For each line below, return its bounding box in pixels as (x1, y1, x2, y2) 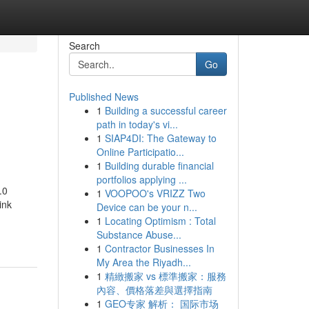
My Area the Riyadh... (96, 255, 191, 269)
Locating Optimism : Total (104, 214, 216, 228)
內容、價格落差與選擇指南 (96, 283, 212, 297)
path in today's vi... (96, 117, 178, 131)
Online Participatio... (96, 145, 184, 159)
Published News (68, 90, 139, 103)
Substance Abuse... (96, 228, 181, 241)
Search (68, 39, 100, 52)
